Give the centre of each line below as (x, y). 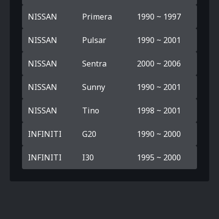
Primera (97, 17)
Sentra (95, 64)
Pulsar (94, 40)
